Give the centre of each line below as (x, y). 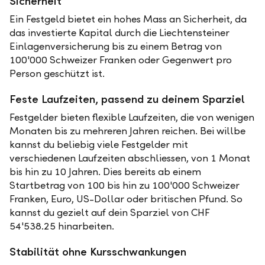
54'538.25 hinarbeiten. (62, 226)
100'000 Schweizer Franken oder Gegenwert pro (121, 60)
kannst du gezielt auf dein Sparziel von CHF (109, 213)
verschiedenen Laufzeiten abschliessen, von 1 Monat (130, 158)
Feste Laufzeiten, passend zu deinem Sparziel (127, 99)
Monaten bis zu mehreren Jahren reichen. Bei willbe (127, 131)
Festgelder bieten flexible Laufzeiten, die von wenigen (132, 117)
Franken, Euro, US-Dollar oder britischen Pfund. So (126, 199)
